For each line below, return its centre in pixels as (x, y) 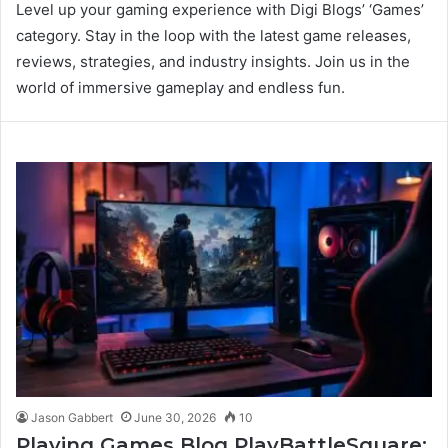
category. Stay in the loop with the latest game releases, (213, 36)
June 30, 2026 (175, 417)
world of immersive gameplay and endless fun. (180, 88)
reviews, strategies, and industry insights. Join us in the (213, 62)
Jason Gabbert (72, 417)
